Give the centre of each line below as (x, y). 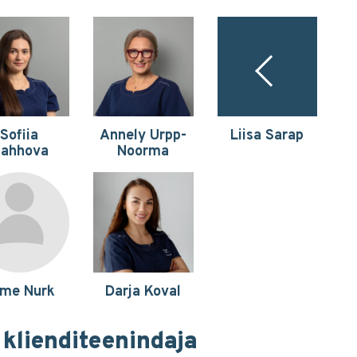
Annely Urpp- (143, 136)
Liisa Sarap (267, 136)
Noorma (143, 152)
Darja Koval (143, 292)
